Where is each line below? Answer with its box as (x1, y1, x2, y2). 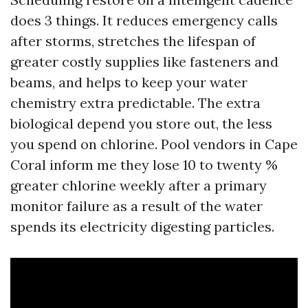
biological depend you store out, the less (10, 115, 272, 132)
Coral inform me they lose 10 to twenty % (10, 156, 278, 173)
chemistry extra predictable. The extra (10, 94, 261, 111)
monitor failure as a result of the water (10, 197, 263, 214)
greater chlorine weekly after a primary (10, 177, 267, 194)
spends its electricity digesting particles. (10, 218, 274, 235)
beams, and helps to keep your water (10, 74, 247, 91)
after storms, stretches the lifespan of (10, 32, 256, 49)
